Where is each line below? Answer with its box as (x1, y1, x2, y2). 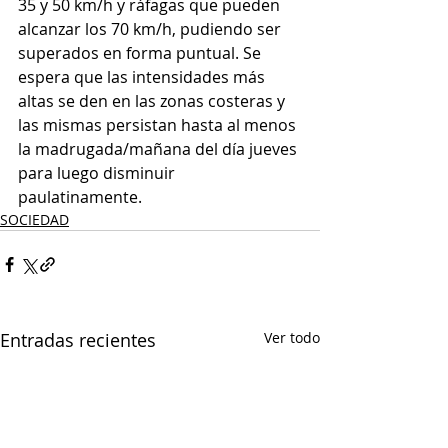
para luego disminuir (18, 162, 179, 185)
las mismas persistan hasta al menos (18, 114, 300, 137)
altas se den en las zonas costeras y (18, 90, 289, 113)
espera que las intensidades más (18, 66, 269, 89)
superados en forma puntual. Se (18, 42, 265, 65)
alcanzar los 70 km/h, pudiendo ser (18, 18, 285, 41)
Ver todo (264, 328, 320, 348)
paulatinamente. (18, 186, 142, 209)
